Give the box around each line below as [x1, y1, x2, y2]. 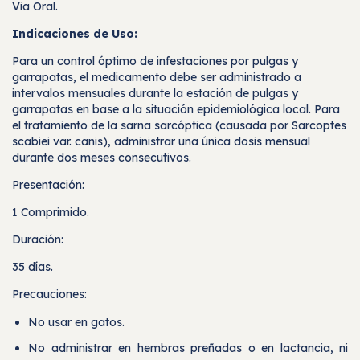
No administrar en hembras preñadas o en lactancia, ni [28, 341, 348, 356]
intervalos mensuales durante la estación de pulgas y [12, 86, 298, 101]
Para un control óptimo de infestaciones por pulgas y [12, 54, 298, 69]
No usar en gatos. [28, 315, 125, 330]
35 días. [12, 260, 53, 275]
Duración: [12, 232, 63, 247]
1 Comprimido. [12, 205, 89, 220]
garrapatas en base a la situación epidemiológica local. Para [12, 102, 340, 117]
